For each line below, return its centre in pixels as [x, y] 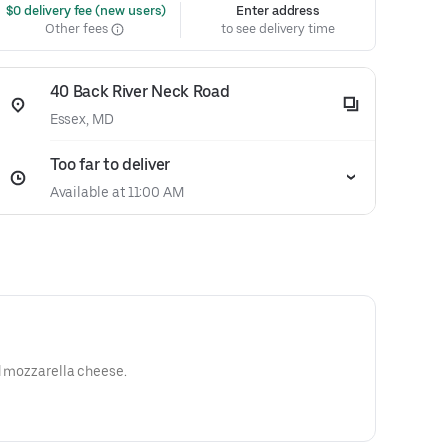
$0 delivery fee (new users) [84, 10]
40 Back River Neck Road [139, 91]
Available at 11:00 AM [116, 192]
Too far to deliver [109, 164]
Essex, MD [81, 119]
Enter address [278, 10]
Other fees [78, 28]
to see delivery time [278, 28]
